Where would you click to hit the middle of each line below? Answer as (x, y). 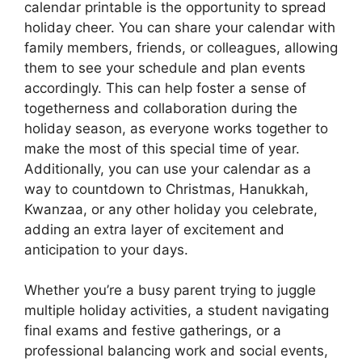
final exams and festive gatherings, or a (153, 330)
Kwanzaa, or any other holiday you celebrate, (171, 209)
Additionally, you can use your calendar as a (168, 168)
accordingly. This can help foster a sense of (165, 88)
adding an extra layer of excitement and (154, 229)
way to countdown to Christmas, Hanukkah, (166, 189)
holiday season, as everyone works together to (176, 128)
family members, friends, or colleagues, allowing (181, 47)
